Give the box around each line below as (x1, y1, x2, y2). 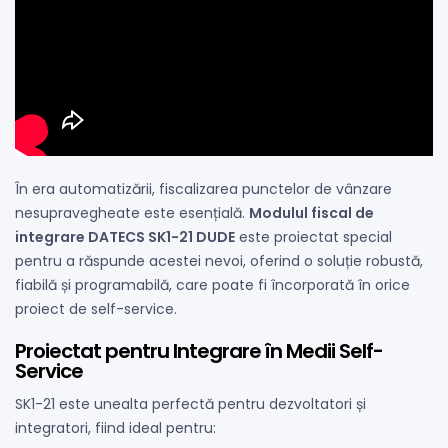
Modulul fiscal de (249, 202, 374, 223)
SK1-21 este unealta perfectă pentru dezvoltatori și (15, 393, 366, 414)
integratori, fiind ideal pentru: (15, 417, 216, 438)
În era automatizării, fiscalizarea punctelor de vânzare (15, 178, 392, 199)
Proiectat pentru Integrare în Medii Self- (15, 336, 383, 365)
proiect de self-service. (15, 298, 177, 319)
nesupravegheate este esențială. (15, 202, 249, 223)
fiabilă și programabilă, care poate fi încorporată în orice (15, 274, 410, 295)
